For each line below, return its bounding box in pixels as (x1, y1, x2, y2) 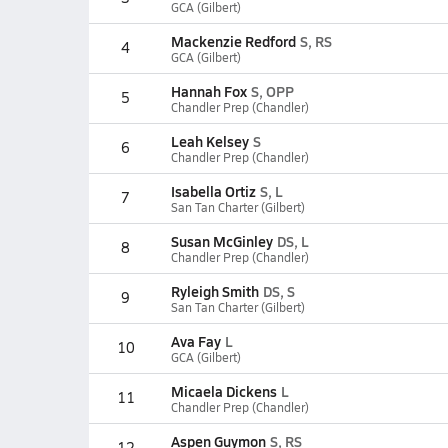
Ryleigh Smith (170, 281, 259, 301)
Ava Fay (170, 331, 221, 351)
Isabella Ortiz (170, 181, 256, 201)
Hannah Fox (170, 81, 247, 101)
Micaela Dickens (170, 381, 277, 401)
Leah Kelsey (170, 131, 249, 151)
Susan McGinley (170, 231, 273, 251)
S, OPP (250, 81, 294, 101)
